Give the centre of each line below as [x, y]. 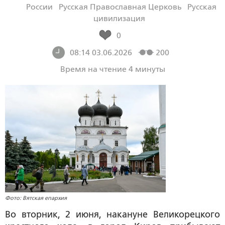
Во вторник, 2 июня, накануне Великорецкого [113, 214]
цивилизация [119, 18]
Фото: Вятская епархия [36, 198]
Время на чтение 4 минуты [113, 69]
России [39, 7]
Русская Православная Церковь [120, 7]
